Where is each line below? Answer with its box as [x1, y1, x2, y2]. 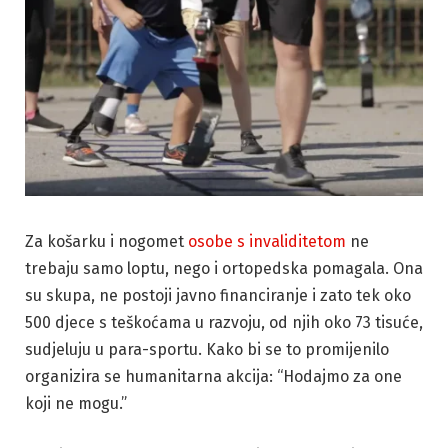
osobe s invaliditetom [188, 231, 346, 251]
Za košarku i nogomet [25, 231, 188, 251]
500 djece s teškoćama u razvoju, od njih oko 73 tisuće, [25, 312, 423, 332]
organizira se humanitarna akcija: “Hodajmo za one [25, 366, 402, 386]
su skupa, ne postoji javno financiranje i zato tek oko [25, 285, 411, 305]
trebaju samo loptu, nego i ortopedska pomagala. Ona [25, 258, 423, 278]
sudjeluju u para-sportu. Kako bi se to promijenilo [25, 339, 389, 359]
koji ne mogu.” [25, 393, 131, 413]
